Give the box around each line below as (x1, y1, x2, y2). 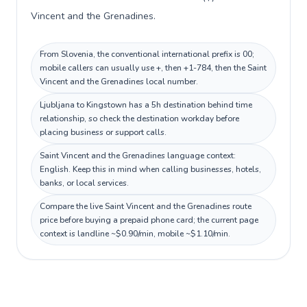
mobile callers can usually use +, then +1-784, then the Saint (40, 62, 267, 73)
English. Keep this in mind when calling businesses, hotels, (40, 164, 261, 175)
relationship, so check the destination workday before (40, 113, 239, 124)
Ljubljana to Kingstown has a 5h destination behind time (40, 99, 252, 110)
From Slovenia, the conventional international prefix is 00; (40, 49, 254, 60)
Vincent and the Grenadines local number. (40, 76, 198, 87)
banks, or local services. (40, 177, 129, 188)
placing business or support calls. (40, 127, 167, 138)
